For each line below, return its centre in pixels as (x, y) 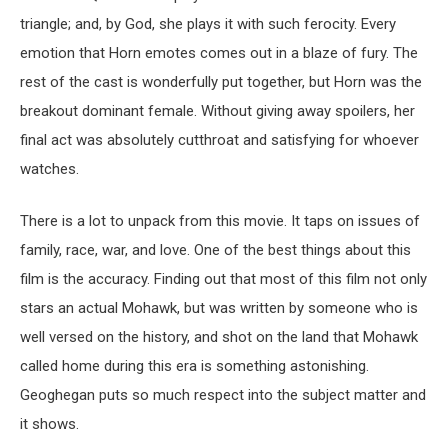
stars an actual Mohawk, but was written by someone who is (219, 307)
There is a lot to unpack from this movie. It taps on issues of (220, 220)
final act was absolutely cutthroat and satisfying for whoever (219, 140)
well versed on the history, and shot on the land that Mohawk (219, 336)
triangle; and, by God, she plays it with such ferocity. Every (208, 24)
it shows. (49, 423)
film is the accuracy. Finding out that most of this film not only (223, 278)
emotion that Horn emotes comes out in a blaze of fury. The (219, 53)
